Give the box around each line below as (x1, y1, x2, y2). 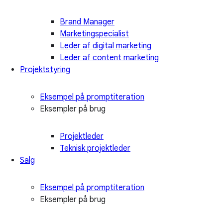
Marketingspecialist (60, 28, 129, 39)
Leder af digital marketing (60, 40, 151, 51)
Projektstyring (20, 64, 70, 75)
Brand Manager (60, 16, 114, 27)
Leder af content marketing (60, 52, 159, 63)
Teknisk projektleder (60, 143, 130, 153)
